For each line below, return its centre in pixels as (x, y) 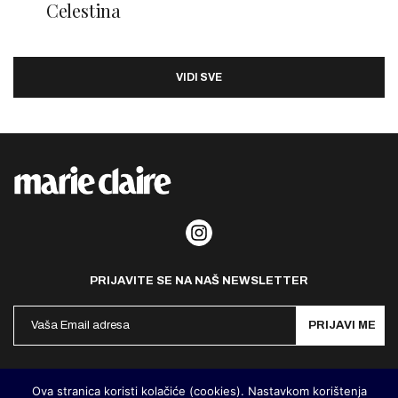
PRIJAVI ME (342, 325)
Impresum (321, 381)
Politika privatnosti (76, 381)
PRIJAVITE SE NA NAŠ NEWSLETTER (199, 280)
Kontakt (199, 381)
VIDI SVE (199, 77)
